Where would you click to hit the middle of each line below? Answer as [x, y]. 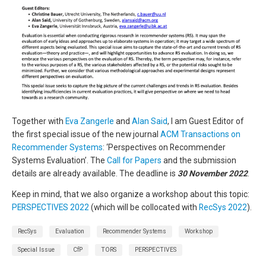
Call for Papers [134, 160]
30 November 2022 [213, 173]
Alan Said [150, 121]
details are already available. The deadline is [95, 173]
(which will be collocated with [144, 208]
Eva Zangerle [90, 121]
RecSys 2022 [223, 208]
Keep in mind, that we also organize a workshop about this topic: [131, 194]
